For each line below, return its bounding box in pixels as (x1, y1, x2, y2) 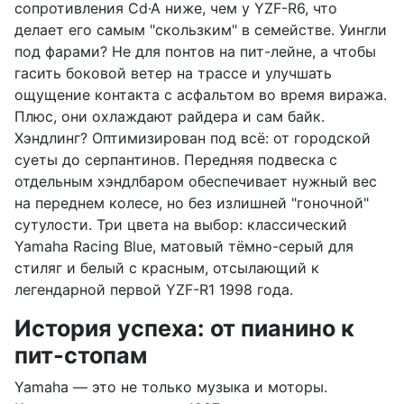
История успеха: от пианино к (14, 314, 354, 342)
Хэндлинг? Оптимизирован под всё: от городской (14, 128, 371, 147)
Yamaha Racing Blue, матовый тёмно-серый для (14, 236, 353, 255)
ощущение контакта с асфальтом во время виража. (14, 85, 387, 104)
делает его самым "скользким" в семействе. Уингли (14, 20, 387, 39)
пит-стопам (14, 341, 147, 369)
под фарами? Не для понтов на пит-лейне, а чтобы (14, 41, 376, 60)
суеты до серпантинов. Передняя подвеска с (14, 150, 337, 169)
